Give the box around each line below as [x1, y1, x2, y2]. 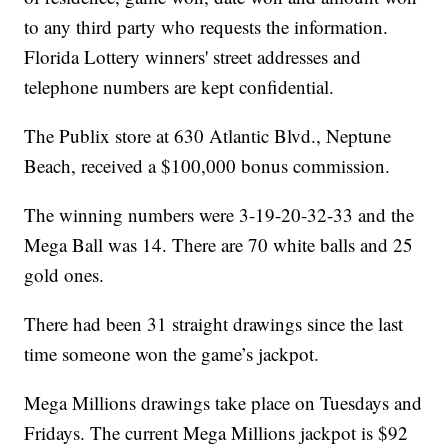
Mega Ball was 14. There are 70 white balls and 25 [24, 232, 414, 258]
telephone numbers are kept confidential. [24, 74, 335, 100]
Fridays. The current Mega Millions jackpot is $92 [24, 420, 409, 446]
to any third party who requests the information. [24, 14, 389, 40]
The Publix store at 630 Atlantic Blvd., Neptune [24, 123, 392, 149]
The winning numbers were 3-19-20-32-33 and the [24, 202, 415, 228]
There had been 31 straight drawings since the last [24, 311, 404, 337]
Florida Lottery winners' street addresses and [24, 44, 362, 70]
